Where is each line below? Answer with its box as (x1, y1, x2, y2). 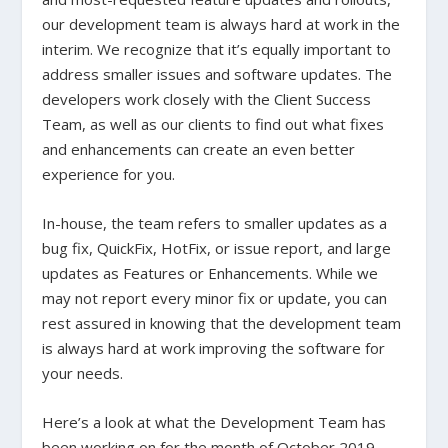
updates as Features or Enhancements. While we (42, 263, 379, 284)
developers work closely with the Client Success (42, 89, 372, 110)
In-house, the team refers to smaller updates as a (42, 213, 388, 234)
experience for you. (42, 164, 176, 185)
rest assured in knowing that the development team (42, 313, 402, 334)
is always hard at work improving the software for (42, 338, 386, 359)
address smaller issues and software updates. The (42, 64, 393, 85)
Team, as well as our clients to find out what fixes (42, 114, 385, 135)
